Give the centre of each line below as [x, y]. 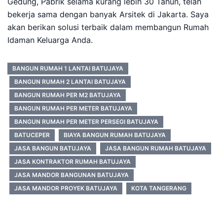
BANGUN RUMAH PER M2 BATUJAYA [68, 95]
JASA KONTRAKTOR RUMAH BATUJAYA [73, 162]
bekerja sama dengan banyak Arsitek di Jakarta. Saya [108, 14]
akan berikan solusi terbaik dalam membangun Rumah [108, 27]
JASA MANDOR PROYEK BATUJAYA [66, 188]
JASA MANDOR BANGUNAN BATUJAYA [72, 175]
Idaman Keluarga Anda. [50, 40]
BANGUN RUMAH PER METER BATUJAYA [73, 108]
